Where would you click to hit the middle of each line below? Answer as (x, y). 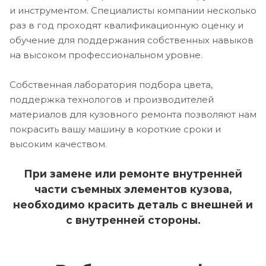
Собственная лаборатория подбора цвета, (111, 84)
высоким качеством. (58, 144)
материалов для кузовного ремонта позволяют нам (133, 114)
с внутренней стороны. (133, 220)
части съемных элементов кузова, (133, 189)
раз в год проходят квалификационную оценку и (126, 25)
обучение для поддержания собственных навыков (132, 40)
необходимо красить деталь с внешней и (133, 204)
